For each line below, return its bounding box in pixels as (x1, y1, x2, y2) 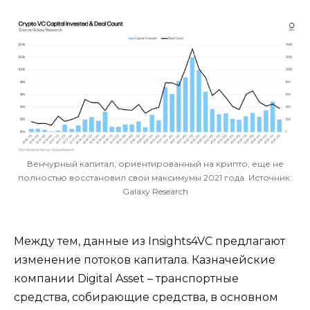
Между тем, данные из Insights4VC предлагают (14, 235, 285, 248)
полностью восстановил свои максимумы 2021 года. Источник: (18, 172, 292, 183)
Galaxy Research (122, 186, 188, 197)
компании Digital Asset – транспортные (14, 272, 239, 286)
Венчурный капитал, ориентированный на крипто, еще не (26, 158, 284, 170)
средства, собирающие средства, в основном (14, 291, 278, 304)
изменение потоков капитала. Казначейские (14, 253, 275, 267)
